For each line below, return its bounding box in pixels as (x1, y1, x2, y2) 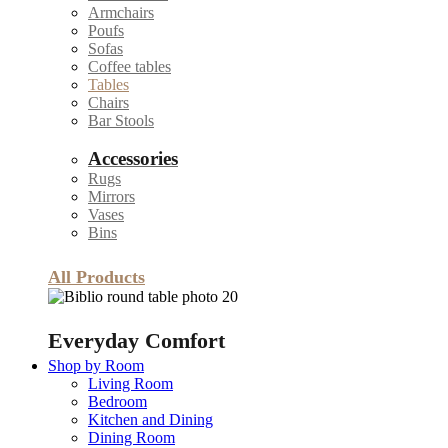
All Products (48, 267, 145, 287)
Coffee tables (88, 58, 171, 75)
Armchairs (88, 4, 154, 21)
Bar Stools (88, 112, 154, 129)
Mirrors (88, 188, 135, 205)
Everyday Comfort (48, 328, 225, 353)
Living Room (88, 375, 173, 392)
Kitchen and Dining (88, 411, 213, 428)
